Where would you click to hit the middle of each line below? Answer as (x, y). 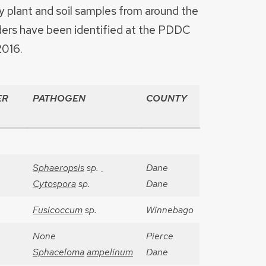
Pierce (160, 236)
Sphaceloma (58, 252)
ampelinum (110, 252)
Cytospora (54, 184)
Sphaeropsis (58, 168)
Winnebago (170, 210)
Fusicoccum (58, 210)
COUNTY (167, 99)
